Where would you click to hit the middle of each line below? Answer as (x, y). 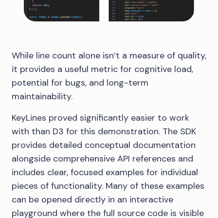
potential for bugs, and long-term (80, 83)
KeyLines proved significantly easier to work (100, 118)
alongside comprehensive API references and (102, 159)
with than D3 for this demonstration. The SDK (104, 132)
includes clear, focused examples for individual (105, 173)
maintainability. (42, 97)
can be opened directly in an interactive (92, 200)
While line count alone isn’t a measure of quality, (109, 56)
